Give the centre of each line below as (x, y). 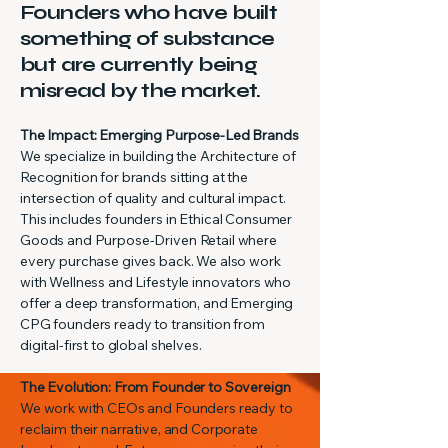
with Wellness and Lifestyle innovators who (156, 282)
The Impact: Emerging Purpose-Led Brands (159, 135)
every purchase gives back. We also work (150, 261)
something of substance (147, 38)
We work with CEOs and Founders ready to (156, 408)
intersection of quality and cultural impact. (153, 198)
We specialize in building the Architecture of (158, 156)
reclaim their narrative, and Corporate (139, 429)
